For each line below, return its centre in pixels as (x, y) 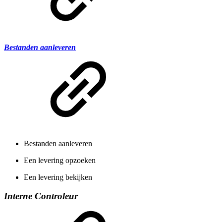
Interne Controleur (41, 196)
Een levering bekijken (58, 177)
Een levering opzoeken (60, 160)
